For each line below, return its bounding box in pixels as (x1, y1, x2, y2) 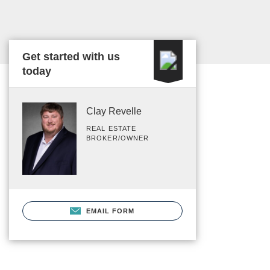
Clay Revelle (86, 106, 142, 116)
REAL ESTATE (86, 125, 137, 132)
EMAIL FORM (86, 207, 135, 215)
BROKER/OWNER (86, 134, 149, 142)
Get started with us (22, 51, 120, 63)
